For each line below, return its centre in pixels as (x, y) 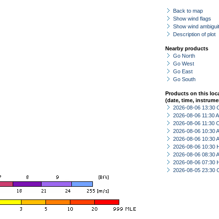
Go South (184, 79)
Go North (184, 56)
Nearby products (187, 48)
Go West (184, 64)
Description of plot (194, 34)
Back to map (188, 11)
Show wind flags (192, 19)
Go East (183, 71)
